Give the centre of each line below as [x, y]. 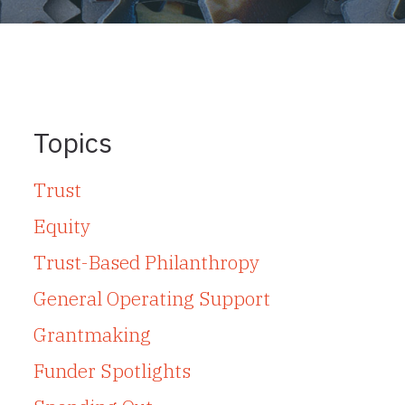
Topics [72, 143]
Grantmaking [92, 335]
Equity [61, 226]
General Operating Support [151, 299]
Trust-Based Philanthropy [146, 263]
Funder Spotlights [112, 371]
